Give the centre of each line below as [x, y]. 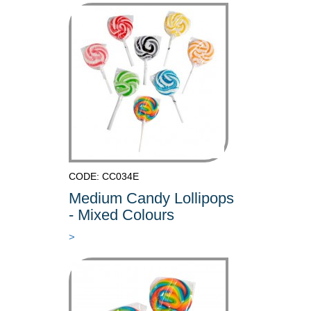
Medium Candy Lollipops [151, 198]
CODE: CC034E [104, 176]
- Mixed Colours [121, 215]
